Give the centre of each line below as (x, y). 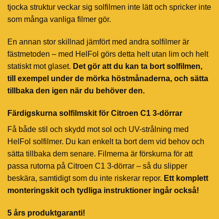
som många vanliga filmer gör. (59, 20)
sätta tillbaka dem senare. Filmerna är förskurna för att (100, 153)
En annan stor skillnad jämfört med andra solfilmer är (98, 42)
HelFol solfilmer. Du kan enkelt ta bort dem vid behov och (106, 141)
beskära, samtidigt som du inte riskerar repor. (85, 178)
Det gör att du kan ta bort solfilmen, (137, 66)
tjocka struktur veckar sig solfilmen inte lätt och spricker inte (109, 7)
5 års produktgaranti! (46, 213)
